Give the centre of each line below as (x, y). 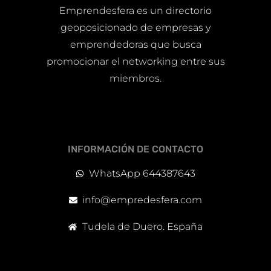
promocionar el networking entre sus (135, 62)
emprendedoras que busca (135, 45)
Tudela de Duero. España (142, 227)
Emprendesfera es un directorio (135, 11)
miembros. (135, 79)
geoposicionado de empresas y (135, 28)
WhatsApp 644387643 (142, 174)
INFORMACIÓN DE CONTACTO (135, 149)
